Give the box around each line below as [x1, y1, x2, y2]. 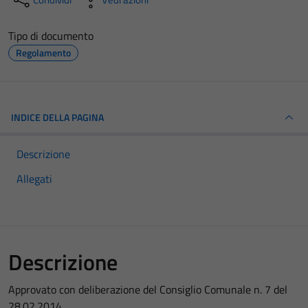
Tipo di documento [8, 27, 93, 44]
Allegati [16, 170, 52, 187]
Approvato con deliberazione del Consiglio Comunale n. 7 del [8, 281, 287, 298]
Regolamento [16, 45, 71, 60]
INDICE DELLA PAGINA [11, 110, 104, 124]
